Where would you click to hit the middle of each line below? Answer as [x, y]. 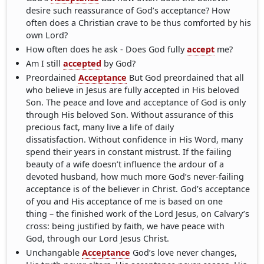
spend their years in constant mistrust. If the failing [129, 151]
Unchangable [54, 252]
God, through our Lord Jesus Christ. [98, 238]
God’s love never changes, [184, 252]
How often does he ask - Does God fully [107, 49]
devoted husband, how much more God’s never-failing [135, 176]
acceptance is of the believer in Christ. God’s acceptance [138, 189]
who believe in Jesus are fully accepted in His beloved [133, 90]
